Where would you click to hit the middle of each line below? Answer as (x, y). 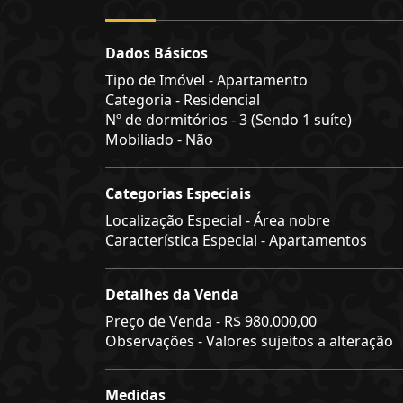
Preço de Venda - (165, 321)
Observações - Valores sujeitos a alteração (249, 341)
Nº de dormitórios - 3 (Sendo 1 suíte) (228, 120)
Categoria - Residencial (183, 100)
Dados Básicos (157, 53)
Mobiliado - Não (159, 139)
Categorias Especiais (178, 193)
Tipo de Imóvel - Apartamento (206, 80)
